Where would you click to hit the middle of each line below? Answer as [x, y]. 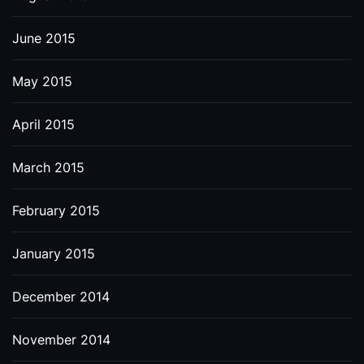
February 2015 [56, 210]
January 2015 [54, 253]
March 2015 [48, 167]
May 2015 [42, 81]
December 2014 [61, 297]
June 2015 [44, 38]
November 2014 [61, 340]
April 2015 [43, 124]
